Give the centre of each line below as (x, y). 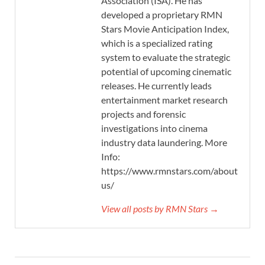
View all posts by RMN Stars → (160, 208)
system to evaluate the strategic (166, 57)
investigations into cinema (154, 128)
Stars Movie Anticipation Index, (165, 28)
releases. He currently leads (156, 85)
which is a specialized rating (157, 43)
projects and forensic (143, 114)
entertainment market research (164, 99)
